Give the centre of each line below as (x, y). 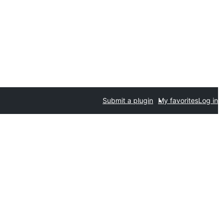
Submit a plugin (128, 100)
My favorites (178, 100)
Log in (208, 100)
